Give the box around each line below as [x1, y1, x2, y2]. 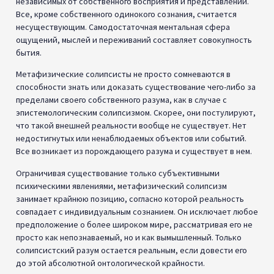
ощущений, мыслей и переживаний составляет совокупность [16, 34, 252, 45]
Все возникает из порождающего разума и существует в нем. [16, 146, 252, 157]
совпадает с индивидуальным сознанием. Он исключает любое [16, 206, 258, 217]
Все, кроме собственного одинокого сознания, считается [16, 8, 237, 20]
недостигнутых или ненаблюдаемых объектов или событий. [16, 133, 246, 144]
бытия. [16, 46, 42, 58]
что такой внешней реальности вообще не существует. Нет [16, 120, 246, 131]
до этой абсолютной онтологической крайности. [16, 257, 205, 268]
